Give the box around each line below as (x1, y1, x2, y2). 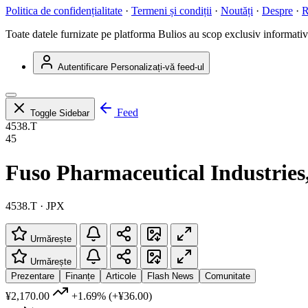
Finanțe (65, 271, 95, 282)
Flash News (147, 271, 194, 282)
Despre (262, 5, 293, 17)
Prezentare (11, 271, 54, 282)
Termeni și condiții (131, 5, 212, 17)
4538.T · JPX (5, 200, 65, 212)
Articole (106, 271, 136, 282)
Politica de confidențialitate (5, 5, 122, 17)
